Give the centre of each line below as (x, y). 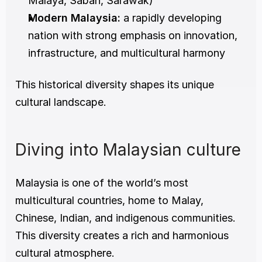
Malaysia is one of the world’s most (102, 183)
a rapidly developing (171, 18)
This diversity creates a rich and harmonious (122, 236)
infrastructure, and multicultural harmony (127, 53)
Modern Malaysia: (74, 18)
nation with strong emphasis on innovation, (133, 36)
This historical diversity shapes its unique (115, 85)
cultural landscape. (61, 102)
